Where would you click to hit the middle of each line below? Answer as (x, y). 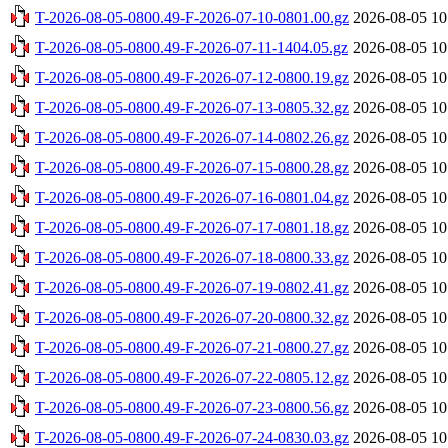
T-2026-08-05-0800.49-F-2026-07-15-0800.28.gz (192, 167)
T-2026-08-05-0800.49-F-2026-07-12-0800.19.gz (192, 77)
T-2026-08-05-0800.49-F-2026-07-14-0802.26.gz (192, 137)
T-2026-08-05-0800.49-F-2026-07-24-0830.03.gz (192, 437)
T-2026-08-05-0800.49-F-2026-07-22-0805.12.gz (192, 377)
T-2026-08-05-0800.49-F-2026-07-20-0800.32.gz (192, 317)
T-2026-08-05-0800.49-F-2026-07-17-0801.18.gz (192, 227)
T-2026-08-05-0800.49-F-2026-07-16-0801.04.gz (192, 197)
